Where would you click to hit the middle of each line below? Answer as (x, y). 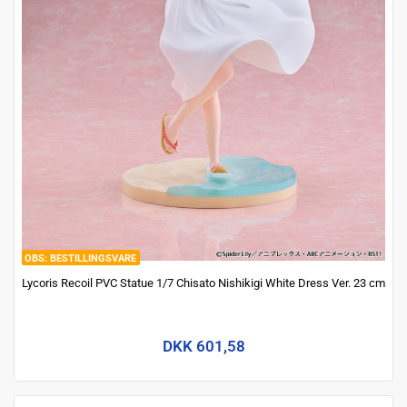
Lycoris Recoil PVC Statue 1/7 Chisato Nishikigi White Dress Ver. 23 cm (203, 283)
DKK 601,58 (203, 347)
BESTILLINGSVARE (93, 259)
